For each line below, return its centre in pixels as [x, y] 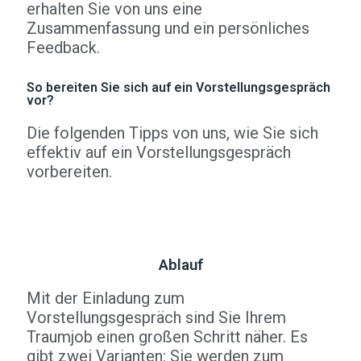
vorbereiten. [69, 172]
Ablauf [180, 265]
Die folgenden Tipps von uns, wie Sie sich [172, 133]
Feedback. [63, 48]
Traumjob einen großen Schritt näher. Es [167, 337]
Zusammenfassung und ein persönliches [168, 28]
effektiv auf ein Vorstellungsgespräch [159, 152]
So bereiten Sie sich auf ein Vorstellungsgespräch [178, 87]
